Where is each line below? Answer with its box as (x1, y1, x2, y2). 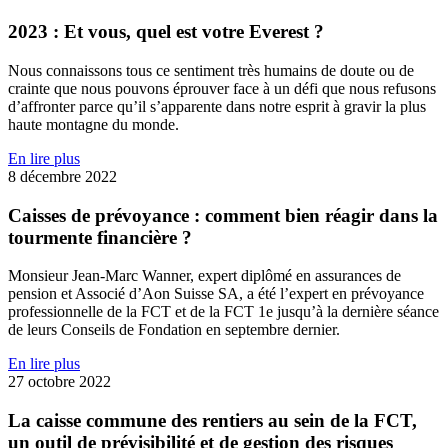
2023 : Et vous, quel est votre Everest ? (8, 21, 324, 43)
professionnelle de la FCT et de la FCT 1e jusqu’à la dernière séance (8, 303, 439, 321)
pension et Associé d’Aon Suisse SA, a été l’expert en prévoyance (8, 285, 424, 303)
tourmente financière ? (8, 226, 192, 248)
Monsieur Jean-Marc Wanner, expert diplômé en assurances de (8, 267, 401, 285)
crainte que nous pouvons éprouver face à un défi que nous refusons (8, 79, 436, 97)
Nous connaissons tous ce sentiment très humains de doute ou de (8, 61, 414, 79)
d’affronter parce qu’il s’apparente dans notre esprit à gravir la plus (8, 97, 426, 115)
